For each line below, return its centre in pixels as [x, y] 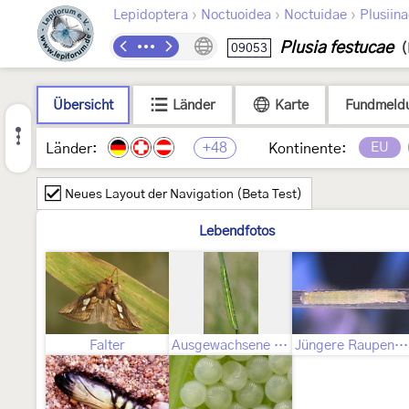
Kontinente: [308, 149]
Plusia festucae [336, 48]
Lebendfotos [237, 231]
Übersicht [83, 105]
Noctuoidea [236, 15]
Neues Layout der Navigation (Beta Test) [184, 194]
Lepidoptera [151, 15]
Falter [107, 346]
